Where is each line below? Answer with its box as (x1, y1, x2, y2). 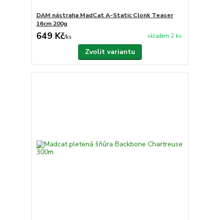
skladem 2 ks (147, 32, 182, 40)
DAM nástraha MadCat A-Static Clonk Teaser (36, 11, 173, 19)
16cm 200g (36, 19, 67, 27)
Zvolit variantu (84, 47, 135, 56)
